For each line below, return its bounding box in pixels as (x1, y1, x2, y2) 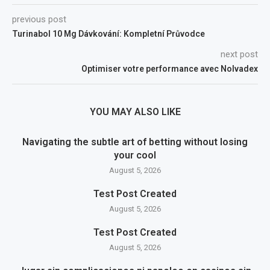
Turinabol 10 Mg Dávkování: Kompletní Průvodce (12, 29, 205, 39)
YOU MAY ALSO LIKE (89, 106, 181, 118)
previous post (12, 14, 66, 25)
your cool (114, 149, 156, 161)
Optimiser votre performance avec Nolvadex (81, 64, 258, 74)
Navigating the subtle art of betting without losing (22, 136, 248, 148)
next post (221, 49, 258, 60)
